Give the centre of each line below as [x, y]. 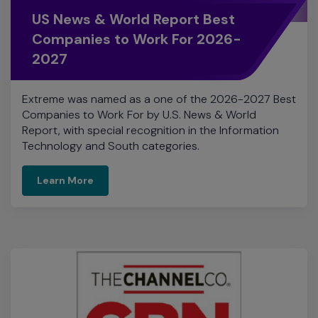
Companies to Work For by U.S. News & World [139, 37]
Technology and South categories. [111, 68]
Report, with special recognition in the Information [150, 53]
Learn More [65, 103]
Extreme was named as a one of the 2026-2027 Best [159, 21]
